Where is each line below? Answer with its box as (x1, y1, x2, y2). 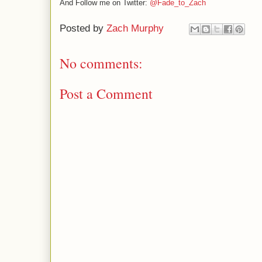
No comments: (60, 54, 143, 73)
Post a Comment (60, 84, 153, 103)
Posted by (60, 23, 106, 35)
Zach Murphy (106, 23, 164, 35)
